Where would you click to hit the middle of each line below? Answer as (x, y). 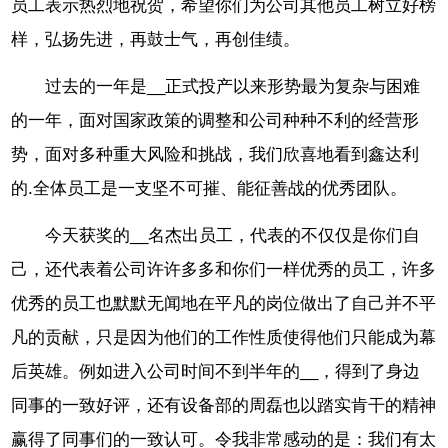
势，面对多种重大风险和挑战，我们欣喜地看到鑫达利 (215, 155)
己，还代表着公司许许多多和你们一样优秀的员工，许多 (224, 269)
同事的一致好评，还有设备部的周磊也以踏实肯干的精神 (224, 405)
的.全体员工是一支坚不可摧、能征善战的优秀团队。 (209, 189)
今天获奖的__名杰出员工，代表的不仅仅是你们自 (233, 235)
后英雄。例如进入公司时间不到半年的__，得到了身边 (216, 371)
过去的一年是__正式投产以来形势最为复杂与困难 (233, 87)
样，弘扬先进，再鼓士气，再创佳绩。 (156, 40)
